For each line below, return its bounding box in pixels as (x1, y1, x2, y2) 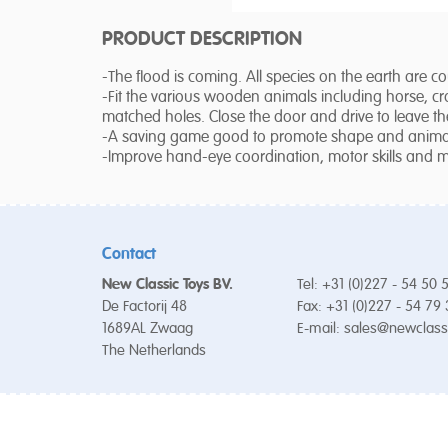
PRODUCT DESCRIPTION (102, 30, 302, 49)
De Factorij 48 (102, 299, 187, 315)
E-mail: (297, 321, 344, 337)
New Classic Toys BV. (102, 277, 233, 293)
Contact (102, 247, 156, 264)
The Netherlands (102, 343, 206, 359)
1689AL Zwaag (102, 321, 193, 337)
